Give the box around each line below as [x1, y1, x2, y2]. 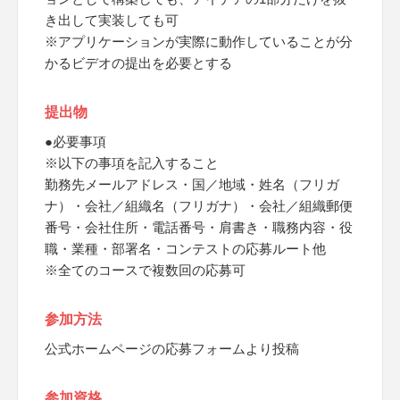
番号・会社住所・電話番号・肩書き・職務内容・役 [45, 220, 353, 235]
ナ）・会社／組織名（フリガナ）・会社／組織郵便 [45, 198, 353, 213]
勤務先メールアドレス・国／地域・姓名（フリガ [45, 177, 339, 192]
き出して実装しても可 [45, 12, 179, 28]
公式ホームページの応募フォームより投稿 [45, 341, 299, 356]
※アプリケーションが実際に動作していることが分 [45, 34, 353, 49]
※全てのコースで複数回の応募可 [45, 262, 246, 278]
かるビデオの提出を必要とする [45, 55, 232, 71]
